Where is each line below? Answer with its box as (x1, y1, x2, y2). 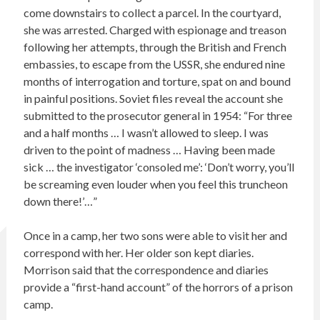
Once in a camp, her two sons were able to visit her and (23, 229, 287, 242)
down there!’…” (23, 194, 97, 208)
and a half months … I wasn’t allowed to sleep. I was (23, 126, 269, 139)
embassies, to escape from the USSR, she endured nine (23, 57, 285, 71)
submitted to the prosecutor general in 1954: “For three (23, 109, 292, 122)
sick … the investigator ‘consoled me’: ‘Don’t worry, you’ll (23, 160, 294, 174)
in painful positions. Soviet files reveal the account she (23, 91, 283, 105)
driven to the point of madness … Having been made (23, 143, 275, 156)
